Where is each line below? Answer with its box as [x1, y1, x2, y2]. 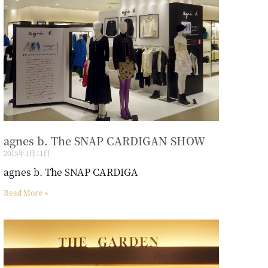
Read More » [3, 187, 48, 198]
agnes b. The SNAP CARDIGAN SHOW [3, 133, 205, 149]
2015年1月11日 [3, 148, 50, 159]
